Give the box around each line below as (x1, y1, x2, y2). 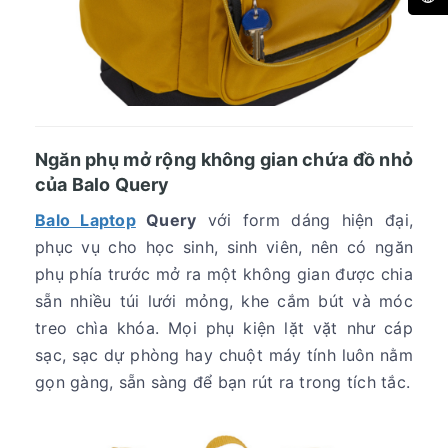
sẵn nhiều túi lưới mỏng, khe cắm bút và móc (35, 291, 413, 312)
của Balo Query (35, 174, 170, 196)
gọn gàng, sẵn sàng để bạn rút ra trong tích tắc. (35, 372, 410, 393)
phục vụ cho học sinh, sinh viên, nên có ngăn (35, 237, 413, 258)
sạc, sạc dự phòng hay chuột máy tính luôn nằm (35, 345, 413, 366)
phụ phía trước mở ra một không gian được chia (35, 264, 413, 285)
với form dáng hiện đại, (196, 210, 414, 231)
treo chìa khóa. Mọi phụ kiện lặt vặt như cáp (35, 318, 413, 339)
